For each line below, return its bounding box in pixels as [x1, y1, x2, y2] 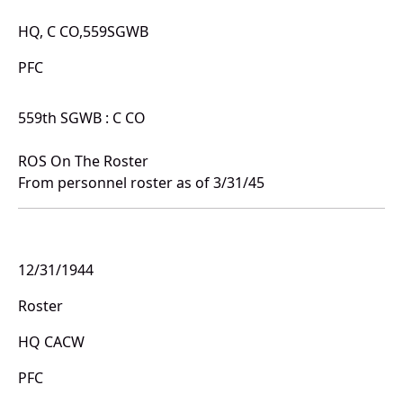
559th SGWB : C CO [18, 108, 146, 129]
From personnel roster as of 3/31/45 [18, 173, 264, 193]
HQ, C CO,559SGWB [18, 22, 148, 42]
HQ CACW [18, 332, 85, 353]
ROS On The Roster [18, 151, 148, 172]
